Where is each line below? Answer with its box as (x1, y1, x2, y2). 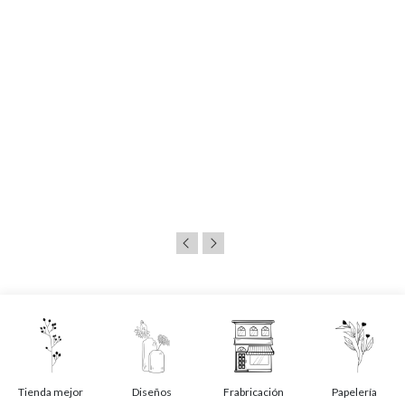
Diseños (132, 384, 172, 399)
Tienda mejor (18, 384, 83, 399)
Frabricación (222, 384, 284, 399)
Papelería (332, 384, 377, 399)
